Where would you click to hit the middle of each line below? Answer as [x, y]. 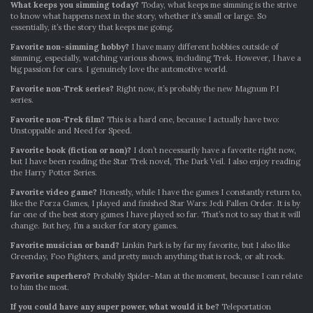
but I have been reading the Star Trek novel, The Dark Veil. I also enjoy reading [155, 161]
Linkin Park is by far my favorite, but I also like [205, 245]
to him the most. [40, 287]
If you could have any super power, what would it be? [115, 307]
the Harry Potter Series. [54, 173]
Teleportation [245, 307]
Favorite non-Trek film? [58, 119]
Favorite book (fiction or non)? [71, 150]
